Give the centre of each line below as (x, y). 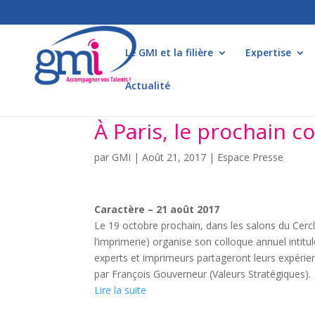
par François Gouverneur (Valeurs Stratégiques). (203, 274)
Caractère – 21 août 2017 (157, 209)
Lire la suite (121, 290)
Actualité (148, 85)
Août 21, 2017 (174, 157)
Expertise (268, 52)
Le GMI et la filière (169, 52)
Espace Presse (251, 157)
